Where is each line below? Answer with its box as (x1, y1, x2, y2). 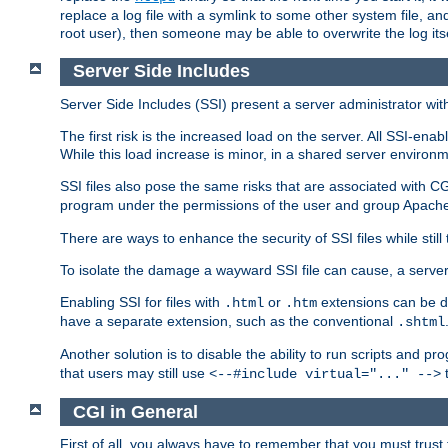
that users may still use (60, 364, 209, 381)
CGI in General (72, 401, 198, 422)
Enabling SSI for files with (60, 293, 224, 310)
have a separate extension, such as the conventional (60, 312, 397, 329)
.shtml (397, 313, 445, 330)
